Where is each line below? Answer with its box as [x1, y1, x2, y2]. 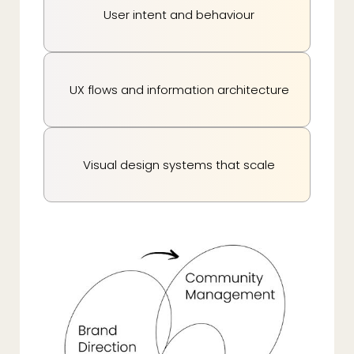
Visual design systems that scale [83, 156, 275, 173]
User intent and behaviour [104, 6, 254, 23]
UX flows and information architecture [69, 81, 289, 98]
